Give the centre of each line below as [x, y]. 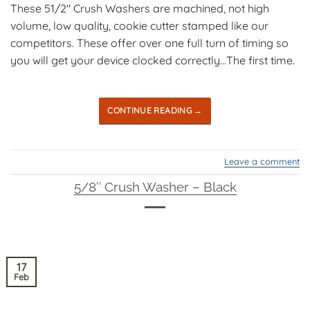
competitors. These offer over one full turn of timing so [149, 43]
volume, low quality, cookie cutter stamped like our [139, 25]
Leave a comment [262, 162]
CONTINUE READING [151, 110]
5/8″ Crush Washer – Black [155, 187]
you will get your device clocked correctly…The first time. [153, 60]
